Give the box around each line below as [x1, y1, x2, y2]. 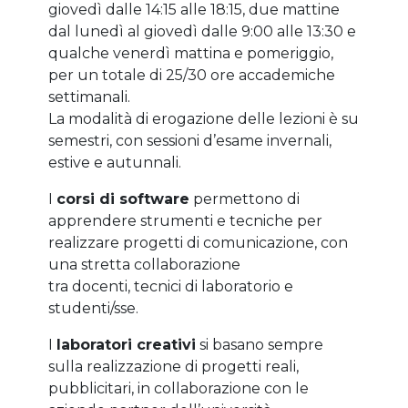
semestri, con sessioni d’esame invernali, [47, 131, 331, 149]
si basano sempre [195, 335, 323, 353]
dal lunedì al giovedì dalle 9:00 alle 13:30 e [47, 22, 356, 40]
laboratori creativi [56, 335, 196, 353]
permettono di [189, 189, 300, 208]
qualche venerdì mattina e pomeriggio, [47, 44, 333, 62]
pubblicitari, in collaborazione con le [47, 379, 309, 397]
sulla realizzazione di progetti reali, [47, 357, 299, 375]
